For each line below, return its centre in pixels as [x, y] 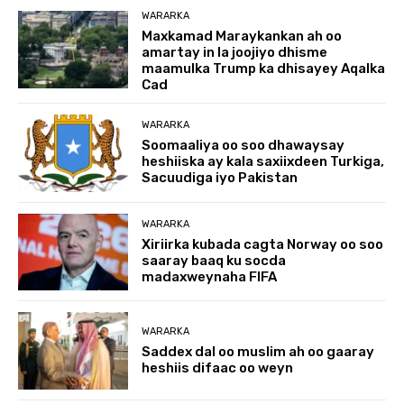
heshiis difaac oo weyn [218, 367]
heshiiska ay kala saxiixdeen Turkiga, [263, 162]
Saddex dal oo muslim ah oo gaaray [258, 351]
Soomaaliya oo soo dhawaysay [243, 146]
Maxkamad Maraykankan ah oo [242, 36]
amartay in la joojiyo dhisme [235, 52]
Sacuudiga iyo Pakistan [220, 178]
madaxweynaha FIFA [210, 276]
